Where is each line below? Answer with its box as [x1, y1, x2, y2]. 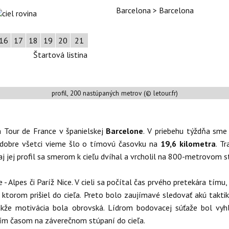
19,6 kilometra [161, 139, 216, 149]
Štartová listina [33, 50, 87, 60]
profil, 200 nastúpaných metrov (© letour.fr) [51, 88, 178, 98]
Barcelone [106, 126, 144, 136]
